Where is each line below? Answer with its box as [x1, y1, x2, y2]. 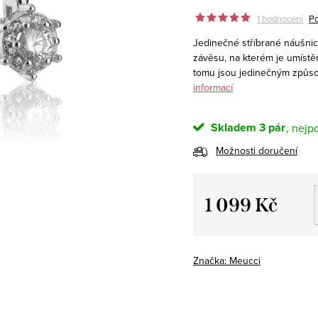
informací [193, 79, 233, 94]
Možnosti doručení [216, 143, 297, 158]
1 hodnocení [257, 11, 303, 25]
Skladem [208, 119, 256, 136]
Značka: [193, 253, 229, 268]
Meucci [229, 253, 261, 268]
